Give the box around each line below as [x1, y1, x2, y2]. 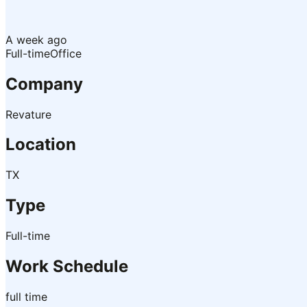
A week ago [5, 32, 67, 47]
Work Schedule [5, 256, 128, 277]
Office [50, 46, 82, 60]
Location [5, 134, 76, 155]
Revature [5, 107, 51, 121]
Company [5, 73, 83, 94]
